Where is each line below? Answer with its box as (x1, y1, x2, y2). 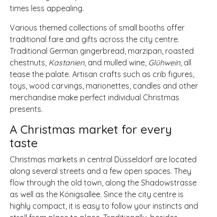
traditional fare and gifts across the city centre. (10, 34, 179, 44)
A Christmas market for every (10, 122, 172, 137)
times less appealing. (10, 3, 84, 13)
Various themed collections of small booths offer (10, 22, 185, 32)
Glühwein (148, 57, 180, 67)
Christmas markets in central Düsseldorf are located (10, 154, 197, 164)
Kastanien (48, 57, 84, 67)
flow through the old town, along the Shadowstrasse (10, 177, 197, 187)
